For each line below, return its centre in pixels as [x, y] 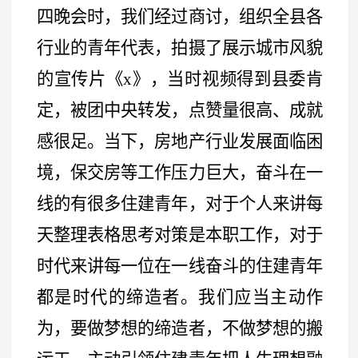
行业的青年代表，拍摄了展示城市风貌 [180, 48]
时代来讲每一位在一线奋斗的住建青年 [180, 266]
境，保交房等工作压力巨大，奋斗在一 [180, 172]
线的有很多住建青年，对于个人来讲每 [180, 203]
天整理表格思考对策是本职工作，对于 [180, 235]
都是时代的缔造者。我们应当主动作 [180, 297]
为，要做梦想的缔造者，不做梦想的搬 [180, 328]
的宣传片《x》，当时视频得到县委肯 [180, 79]
